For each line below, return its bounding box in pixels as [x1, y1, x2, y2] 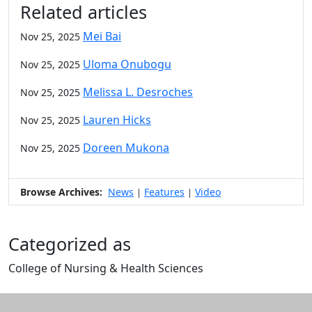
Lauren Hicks [83, 112, 151, 127]
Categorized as [8, 232, 131, 256]
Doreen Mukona [83, 140, 169, 155]
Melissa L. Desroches [83, 84, 193, 100]
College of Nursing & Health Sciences [8, 260, 203, 276]
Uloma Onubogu [83, 56, 171, 72]
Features [144, 185, 185, 198]
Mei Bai [83, 29, 121, 44]
